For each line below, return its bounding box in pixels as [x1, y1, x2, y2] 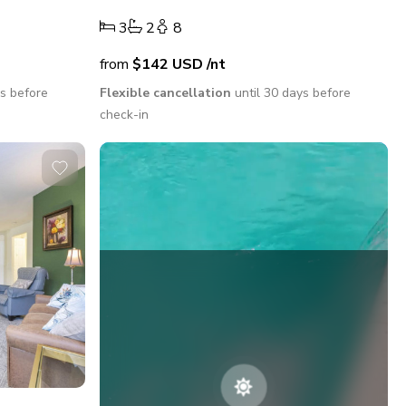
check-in [100, 106, 150, 124]
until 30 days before [231, 84, 352, 102]
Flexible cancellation [100, 84, 232, 102]
